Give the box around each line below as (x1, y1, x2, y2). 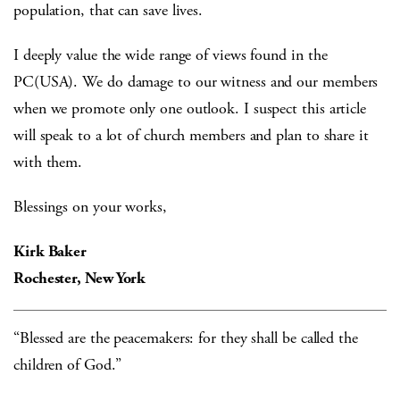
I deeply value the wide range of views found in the (13, 45, 328, 66)
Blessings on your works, (13, 196, 167, 218)
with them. (13, 152, 83, 173)
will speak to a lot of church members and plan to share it (13, 125, 369, 146)
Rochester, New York (13, 268, 146, 289)
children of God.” (13, 354, 121, 376)
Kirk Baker (13, 241, 87, 262)
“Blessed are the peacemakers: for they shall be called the (13, 328, 358, 349)
